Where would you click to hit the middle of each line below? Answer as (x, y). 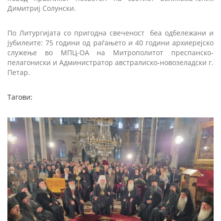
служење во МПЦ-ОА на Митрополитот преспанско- (110, 52)
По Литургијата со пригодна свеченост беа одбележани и (110, 33)
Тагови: (20, 97)
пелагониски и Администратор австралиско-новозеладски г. (110, 62)
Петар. (19, 72)
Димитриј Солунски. (42, 8)
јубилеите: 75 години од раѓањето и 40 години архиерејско (110, 42)
